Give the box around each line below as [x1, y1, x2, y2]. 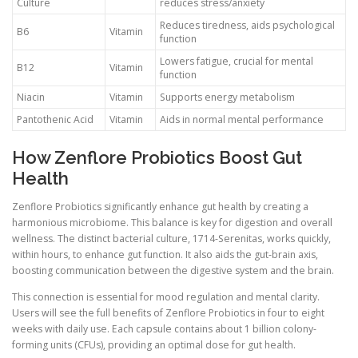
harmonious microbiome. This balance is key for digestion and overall [12, 215, 332, 229]
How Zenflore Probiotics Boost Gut [12, 146, 302, 168]
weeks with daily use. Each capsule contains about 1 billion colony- [12, 321, 316, 336]
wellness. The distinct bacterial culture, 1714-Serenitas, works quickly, [12, 231, 331, 245]
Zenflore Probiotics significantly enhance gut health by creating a [12, 199, 308, 213]
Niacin [17, 89, 45, 104]
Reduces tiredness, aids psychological [160, 18, 335, 32]
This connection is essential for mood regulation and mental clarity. [12, 289, 320, 304]
